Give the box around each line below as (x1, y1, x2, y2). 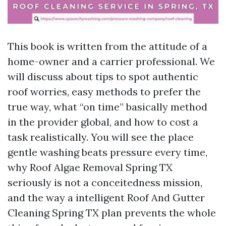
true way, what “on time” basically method (8, 100, 207, 113)
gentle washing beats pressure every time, (8, 146, 207, 158)
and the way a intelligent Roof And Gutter (8, 191, 205, 204)
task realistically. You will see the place (8, 131, 194, 143)
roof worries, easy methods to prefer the (8, 85, 201, 98)
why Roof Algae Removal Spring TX (8, 161, 173, 174)
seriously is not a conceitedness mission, (8, 176, 202, 189)
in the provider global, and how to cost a (8, 116, 198, 128)
